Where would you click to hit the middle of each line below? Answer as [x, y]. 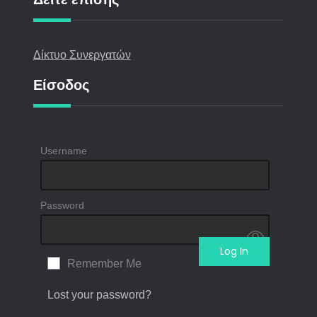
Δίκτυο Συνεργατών [82, 55]
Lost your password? [99, 295]
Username [63, 151]
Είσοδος [61, 85]
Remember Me [104, 264]
